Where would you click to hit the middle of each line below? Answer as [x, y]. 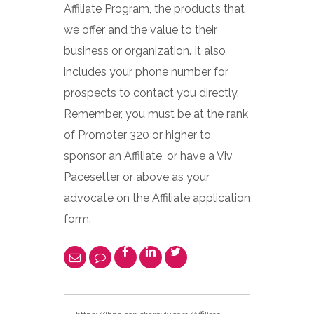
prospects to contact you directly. [151, 93]
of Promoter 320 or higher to [137, 135]
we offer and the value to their [140, 29]
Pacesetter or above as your [136, 177]
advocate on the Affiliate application [157, 198]
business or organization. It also [144, 50]
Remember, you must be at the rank [156, 114]
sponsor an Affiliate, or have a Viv [148, 156]
